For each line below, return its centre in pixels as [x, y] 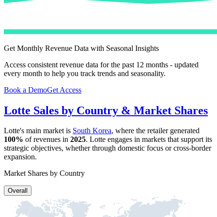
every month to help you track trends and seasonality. [85, 73]
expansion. [20, 157]
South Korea [92, 131]
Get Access [64, 90]
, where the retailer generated [155, 131]
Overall [18, 191]
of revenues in [47, 139]
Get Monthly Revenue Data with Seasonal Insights [81, 48]
